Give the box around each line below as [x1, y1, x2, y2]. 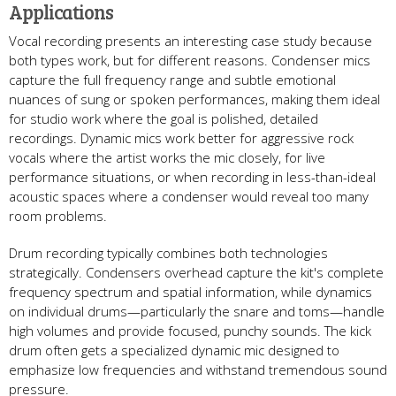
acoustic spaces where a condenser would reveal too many [9, 187, 369, 205]
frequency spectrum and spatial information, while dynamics [9, 282, 372, 301]
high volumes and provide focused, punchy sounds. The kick [9, 321, 371, 339]
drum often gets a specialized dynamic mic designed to [9, 340, 339, 359]
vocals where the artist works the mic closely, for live [9, 148, 325, 166]
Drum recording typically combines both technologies [9, 243, 328, 262]
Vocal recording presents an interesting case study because [9, 31, 372, 49]
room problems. [9, 206, 107, 225]
